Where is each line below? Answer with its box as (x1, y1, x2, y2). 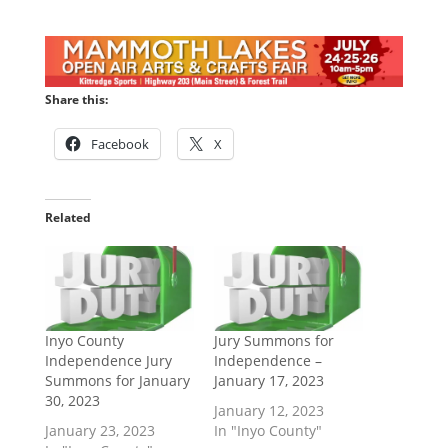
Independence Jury (44, 350, 172, 370)
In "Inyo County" (213, 420, 322, 440)
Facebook (90, 134, 149, 153)
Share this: (44, 90, 108, 108)
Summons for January (44, 370, 190, 390)
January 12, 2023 (213, 400, 324, 420)
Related (44, 208, 91, 226)
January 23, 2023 (44, 420, 155, 440)
